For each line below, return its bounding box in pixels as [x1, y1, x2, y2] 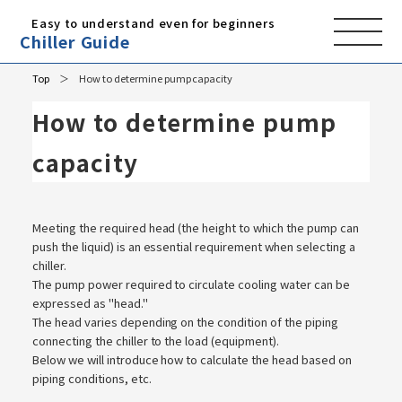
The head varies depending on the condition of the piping [31, 313, 339, 330]
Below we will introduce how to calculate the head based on [31, 351, 353, 368]
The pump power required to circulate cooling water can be [31, 275, 351, 293]
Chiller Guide [20, 30, 131, 53]
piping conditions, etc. [31, 370, 152, 387]
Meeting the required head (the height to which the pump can [31, 219, 360, 236]
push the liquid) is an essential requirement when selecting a [31, 238, 355, 255]
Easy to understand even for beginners [31, 14, 275, 31]
